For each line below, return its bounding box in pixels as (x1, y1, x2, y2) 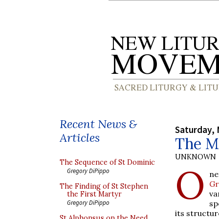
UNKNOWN (175, 152, 216, 161)
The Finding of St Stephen (60, 182, 148, 191)
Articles (60, 130, 100, 145)
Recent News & (60, 116, 137, 131)
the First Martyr (67, 190, 122, 198)
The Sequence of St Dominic (60, 158, 155, 167)
